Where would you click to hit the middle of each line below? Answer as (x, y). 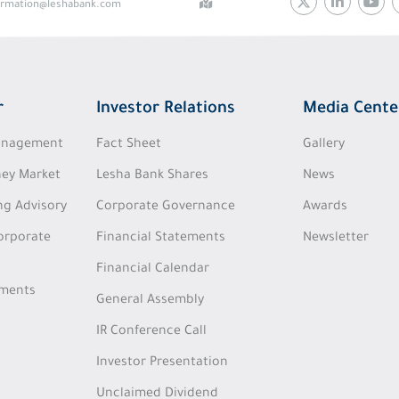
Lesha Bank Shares (153, 176)
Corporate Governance (166, 208)
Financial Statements (161, 239)
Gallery (323, 145)
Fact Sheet (129, 145)
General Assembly (151, 301)
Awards (325, 208)
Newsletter (335, 239)
